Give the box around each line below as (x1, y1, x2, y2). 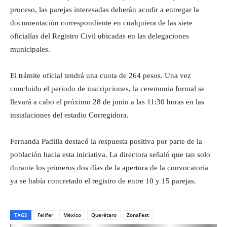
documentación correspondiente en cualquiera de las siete (10, 18, 193, 27)
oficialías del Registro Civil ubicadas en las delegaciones (10, 31, 189, 40)
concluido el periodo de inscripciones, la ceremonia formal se (10, 84, 205, 93)
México (63, 211, 81, 218)
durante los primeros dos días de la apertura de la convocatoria (10, 163, 208, 172)
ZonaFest (127, 211, 149, 218)
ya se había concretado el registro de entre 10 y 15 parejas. (10, 176, 196, 185)
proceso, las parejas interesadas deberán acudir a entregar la (10, 5, 199, 14)
